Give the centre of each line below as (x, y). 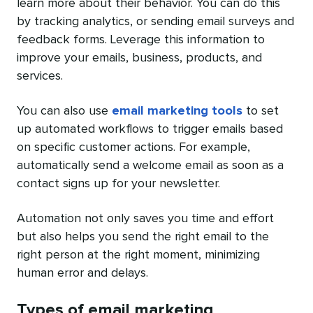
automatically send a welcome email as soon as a (150, 166)
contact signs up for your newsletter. (118, 184)
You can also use (64, 111)
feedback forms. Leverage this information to (141, 40)
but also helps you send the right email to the (143, 237)
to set (261, 111)
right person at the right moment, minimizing (138, 255)
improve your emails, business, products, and (139, 58)
